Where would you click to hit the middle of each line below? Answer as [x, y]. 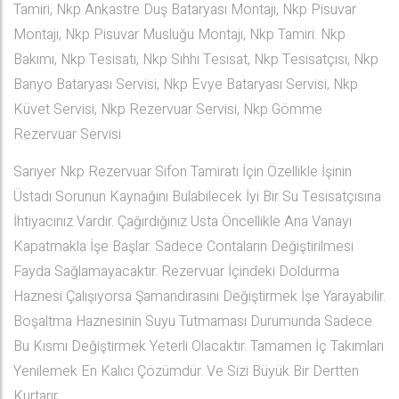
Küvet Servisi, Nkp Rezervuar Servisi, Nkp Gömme [168, 110]
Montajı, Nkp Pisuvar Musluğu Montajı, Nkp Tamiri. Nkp [179, 35]
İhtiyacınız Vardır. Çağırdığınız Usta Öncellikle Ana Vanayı [183, 222]
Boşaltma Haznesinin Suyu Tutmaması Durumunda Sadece [193, 322]
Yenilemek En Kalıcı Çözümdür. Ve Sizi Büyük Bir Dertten [186, 371]
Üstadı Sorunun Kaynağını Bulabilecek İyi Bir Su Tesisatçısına [197, 197]
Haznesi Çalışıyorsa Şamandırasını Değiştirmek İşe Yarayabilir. [199, 297]
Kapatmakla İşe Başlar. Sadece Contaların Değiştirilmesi [183, 247]
